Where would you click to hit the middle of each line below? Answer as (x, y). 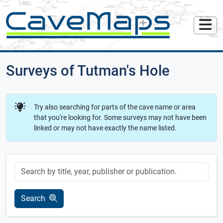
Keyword (28, 167)
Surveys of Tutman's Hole (88, 71)
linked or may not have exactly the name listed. (105, 128)
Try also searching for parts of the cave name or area (115, 108)
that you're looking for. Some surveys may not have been (120, 118)
